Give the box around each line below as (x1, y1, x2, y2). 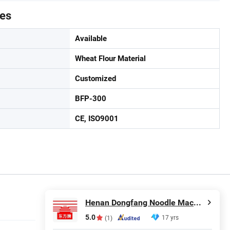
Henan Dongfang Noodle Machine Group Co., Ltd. (194, 198, 201, 208)
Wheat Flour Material (75, 54, 146, 63)
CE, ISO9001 (75, 114, 119, 123)
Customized (75, 74, 116, 83)
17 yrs (162, 213, 179, 222)
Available (75, 34, 107, 43)
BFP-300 (75, 94, 106, 103)
